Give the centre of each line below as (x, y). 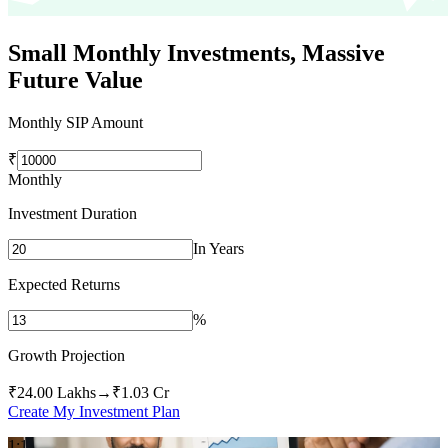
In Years (218, 248)
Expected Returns (64, 284)
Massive (343, 52)
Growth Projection (66, 355)
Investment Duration (72, 213)
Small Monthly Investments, (152, 52)
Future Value (75, 79)
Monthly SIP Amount (75, 122)
